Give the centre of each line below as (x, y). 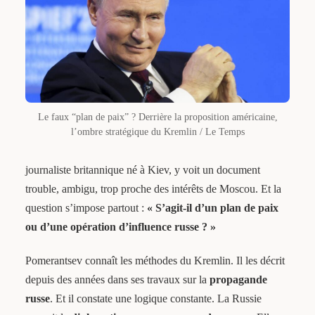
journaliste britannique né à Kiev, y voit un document (142, 169)
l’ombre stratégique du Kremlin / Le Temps (157, 131)
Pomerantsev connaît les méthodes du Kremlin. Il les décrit (155, 260)
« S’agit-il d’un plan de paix (212, 207)
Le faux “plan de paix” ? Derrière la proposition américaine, (157, 117)
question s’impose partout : (86, 207)
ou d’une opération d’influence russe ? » (120, 226)
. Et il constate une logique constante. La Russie (155, 298)
